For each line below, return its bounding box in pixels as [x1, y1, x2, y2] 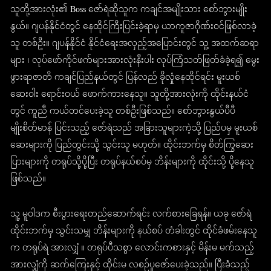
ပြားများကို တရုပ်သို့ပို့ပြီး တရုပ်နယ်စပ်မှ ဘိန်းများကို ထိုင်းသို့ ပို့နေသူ [10, 153, 255, 172]
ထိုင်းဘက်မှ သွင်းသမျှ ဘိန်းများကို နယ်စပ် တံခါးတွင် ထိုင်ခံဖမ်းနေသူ [10, 222, 258, 241]
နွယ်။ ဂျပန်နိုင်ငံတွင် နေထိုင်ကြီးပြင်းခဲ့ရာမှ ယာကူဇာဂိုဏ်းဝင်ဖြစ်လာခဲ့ [10, 18, 257, 37]
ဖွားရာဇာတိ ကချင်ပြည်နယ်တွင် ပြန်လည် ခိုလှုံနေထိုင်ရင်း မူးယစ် [10, 68, 241, 88]
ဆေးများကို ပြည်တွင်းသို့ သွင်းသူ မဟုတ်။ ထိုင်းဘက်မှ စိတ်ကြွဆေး [10, 136, 254, 155]
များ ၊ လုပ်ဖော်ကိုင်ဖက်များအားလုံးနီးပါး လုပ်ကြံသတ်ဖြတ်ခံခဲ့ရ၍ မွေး [10, 51, 260, 71]
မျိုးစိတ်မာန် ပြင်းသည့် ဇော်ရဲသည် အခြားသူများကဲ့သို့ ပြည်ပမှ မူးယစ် [10, 119, 258, 139]
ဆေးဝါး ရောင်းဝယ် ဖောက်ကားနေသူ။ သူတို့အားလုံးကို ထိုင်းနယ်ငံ [10, 85, 249, 105]
